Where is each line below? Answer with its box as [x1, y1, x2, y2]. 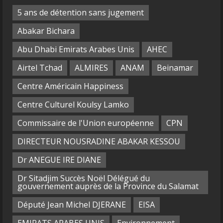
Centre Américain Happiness [17, 81, 123, 92]
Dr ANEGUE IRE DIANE [17, 154, 101, 166]
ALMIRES [75, 62, 108, 74]
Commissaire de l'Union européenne [17, 117, 154, 129]
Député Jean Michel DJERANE [17, 199, 126, 211]
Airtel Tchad [17, 62, 62, 74]
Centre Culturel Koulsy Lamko [17, 99, 129, 111]
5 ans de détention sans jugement [17, 7, 144, 18]
